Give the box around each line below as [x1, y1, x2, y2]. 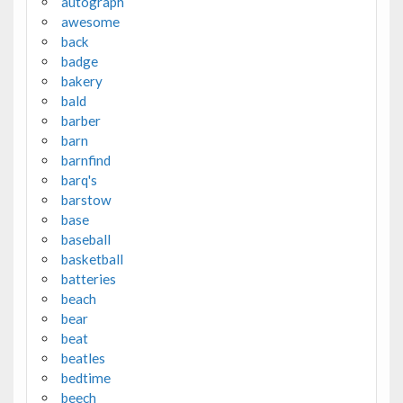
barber [60, 112, 101, 129]
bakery [60, 72, 103, 89]
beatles [60, 349, 105, 366]
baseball [60, 230, 111, 247]
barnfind [60, 151, 111, 168]
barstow [60, 191, 112, 208]
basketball [60, 250, 123, 267]
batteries [60, 270, 116, 287]
